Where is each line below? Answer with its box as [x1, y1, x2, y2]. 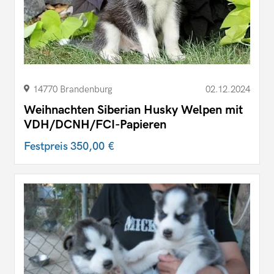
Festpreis [24, 139, 70, 153]
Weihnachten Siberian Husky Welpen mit [24, 102, 243, 117]
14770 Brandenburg [33, 83, 113, 95]
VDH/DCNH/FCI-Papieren [24, 117, 166, 132]
